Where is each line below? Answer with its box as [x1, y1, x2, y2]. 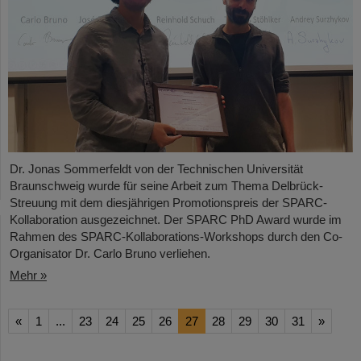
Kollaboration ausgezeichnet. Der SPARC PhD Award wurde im [10, 213, 342, 227]
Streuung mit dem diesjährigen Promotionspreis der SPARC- [10, 196, 327, 210]
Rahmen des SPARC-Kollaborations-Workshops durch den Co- [10, 230, 342, 244]
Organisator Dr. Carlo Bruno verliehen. [10, 247, 210, 261]
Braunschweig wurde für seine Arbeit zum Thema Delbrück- [10, 179, 323, 193]
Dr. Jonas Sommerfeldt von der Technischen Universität [10, 162, 303, 176]
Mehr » [10, 268, 47, 283]
